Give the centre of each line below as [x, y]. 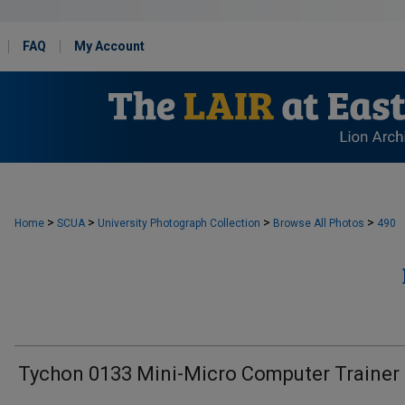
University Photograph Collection [179, 223]
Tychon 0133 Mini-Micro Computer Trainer [209, 374]
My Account [109, 46]
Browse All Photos [319, 223]
